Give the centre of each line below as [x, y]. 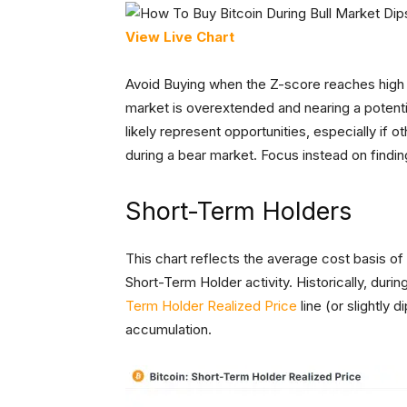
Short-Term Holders [238, 212]
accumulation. [169, 330]
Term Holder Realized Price [211, 306]
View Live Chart [180, 37]
